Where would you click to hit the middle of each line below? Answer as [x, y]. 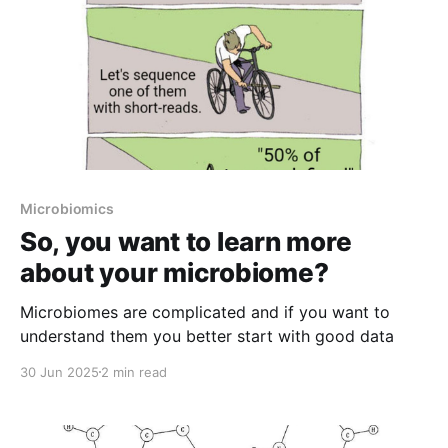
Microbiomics [67, 208]
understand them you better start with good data [207, 335]
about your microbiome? [174, 272]
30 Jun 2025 [59, 371]
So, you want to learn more [186, 241]
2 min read [134, 371]
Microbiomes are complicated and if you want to [205, 311]
